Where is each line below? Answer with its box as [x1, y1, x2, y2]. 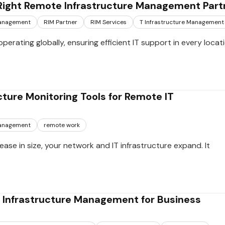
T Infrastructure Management [140, 18, 224, 26]
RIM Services [90, 18, 127, 26]
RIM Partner [44, 18, 77, 26]
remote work [44, 121, 80, 129]
